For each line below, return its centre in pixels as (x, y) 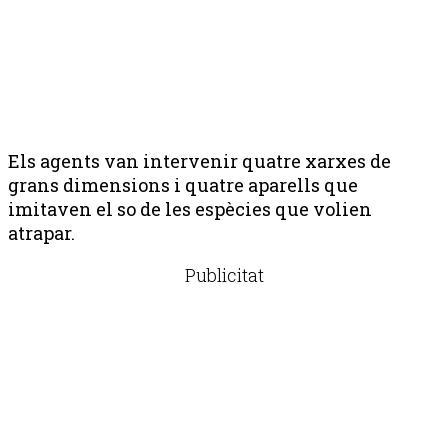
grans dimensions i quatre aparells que (183, 184)
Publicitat (224, 274)
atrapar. (41, 232)
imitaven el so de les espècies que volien (190, 208)
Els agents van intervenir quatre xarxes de (199, 160)
